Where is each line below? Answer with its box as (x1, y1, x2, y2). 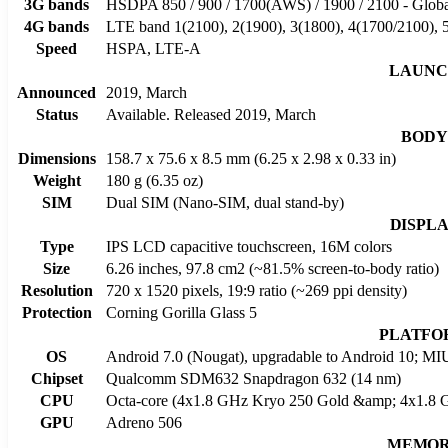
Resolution (20, 281, 93, 299)
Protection (21, 303, 92, 321)
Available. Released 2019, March (106, 105, 316, 123)
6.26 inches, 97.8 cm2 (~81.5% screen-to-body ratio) (106, 259, 439, 277)
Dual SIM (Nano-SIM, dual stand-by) (106, 193, 344, 211)
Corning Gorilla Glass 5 (106, 303, 257, 321)
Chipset (30, 369, 83, 387)
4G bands (24, 17, 89, 35)
